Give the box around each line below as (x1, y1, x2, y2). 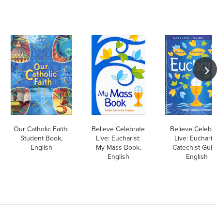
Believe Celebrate (92, 124, 145, 134)
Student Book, (20, 133, 62, 143)
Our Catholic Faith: (14, 124, 69, 134)
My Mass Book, (95, 142, 141, 153)
